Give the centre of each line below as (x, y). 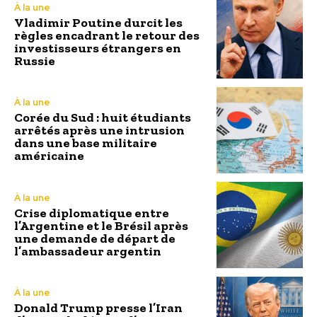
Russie (35, 60)
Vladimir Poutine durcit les (98, 22)
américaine (49, 156)
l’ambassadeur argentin (88, 251)
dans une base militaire (86, 143)
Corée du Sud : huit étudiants (103, 118)
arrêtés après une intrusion (99, 131)
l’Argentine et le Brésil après (101, 225)
